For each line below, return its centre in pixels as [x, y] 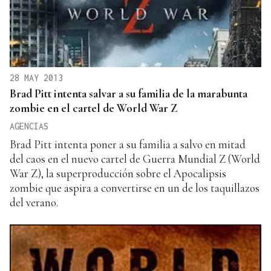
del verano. [34, 203]
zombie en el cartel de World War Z [94, 108]
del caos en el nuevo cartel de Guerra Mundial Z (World [135, 159]
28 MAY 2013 [36, 78]
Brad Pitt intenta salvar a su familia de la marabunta [129, 94]
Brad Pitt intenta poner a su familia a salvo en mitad [128, 145]
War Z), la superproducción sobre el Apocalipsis [118, 174]
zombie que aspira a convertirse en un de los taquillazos [135, 188]
